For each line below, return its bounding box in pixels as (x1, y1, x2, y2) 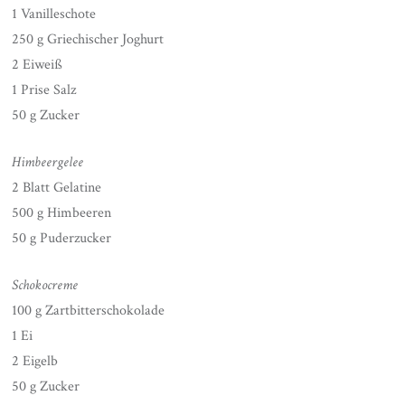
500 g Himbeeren (12, 202, 112, 222)
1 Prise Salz (12, 80, 77, 99)
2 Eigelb (12, 351, 59, 371)
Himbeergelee (12, 152, 84, 172)
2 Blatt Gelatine (12, 177, 102, 197)
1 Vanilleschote (12, 4, 97, 24)
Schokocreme (12, 275, 79, 295)
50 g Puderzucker (12, 228, 112, 248)
